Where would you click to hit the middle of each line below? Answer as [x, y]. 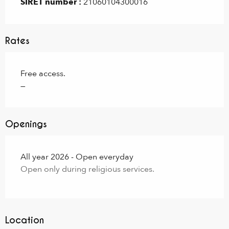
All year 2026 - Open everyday [77, 157]
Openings [26, 124]
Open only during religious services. [87, 169]
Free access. [43, 74]
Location [25, 220]
